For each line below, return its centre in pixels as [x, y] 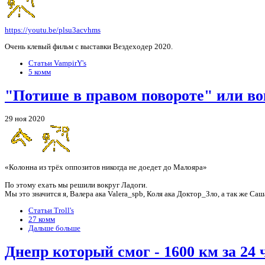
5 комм [40, 72]
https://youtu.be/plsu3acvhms [53, 30]
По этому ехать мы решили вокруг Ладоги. [76, 185]
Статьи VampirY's [57, 63]
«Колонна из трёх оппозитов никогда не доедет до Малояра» [106, 168]
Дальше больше [54, 228]
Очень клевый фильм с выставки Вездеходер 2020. [89, 47]
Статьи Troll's [51, 210]
